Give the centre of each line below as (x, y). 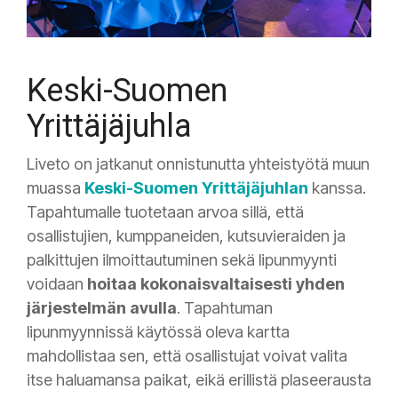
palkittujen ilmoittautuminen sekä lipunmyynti (182, 259)
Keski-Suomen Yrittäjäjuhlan (196, 187)
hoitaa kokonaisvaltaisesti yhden (216, 283)
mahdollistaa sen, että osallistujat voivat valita (187, 355)
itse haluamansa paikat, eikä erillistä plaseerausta (199, 379)
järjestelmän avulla (102, 307)
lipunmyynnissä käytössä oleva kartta (158, 331)
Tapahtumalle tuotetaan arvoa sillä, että (165, 211)
